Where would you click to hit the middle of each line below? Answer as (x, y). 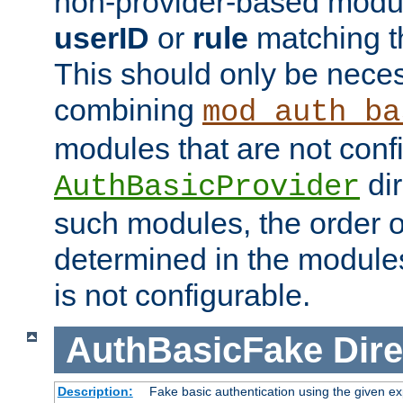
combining (128, 109)
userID (102, 37)
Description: (95, 392)
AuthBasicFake (194, 349)
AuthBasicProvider (207, 187)
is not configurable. (182, 295)
